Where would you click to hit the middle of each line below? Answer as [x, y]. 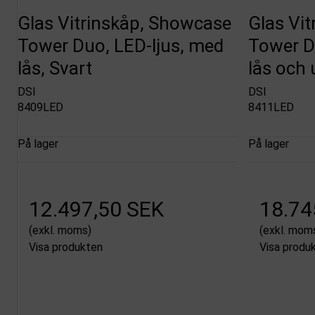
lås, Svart [55, 68]
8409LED [40, 108]
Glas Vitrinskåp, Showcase [124, 23]
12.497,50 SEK [96, 210]
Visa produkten [66, 247]
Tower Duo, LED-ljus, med [121, 45]
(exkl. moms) [60, 231]
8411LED [271, 108]
